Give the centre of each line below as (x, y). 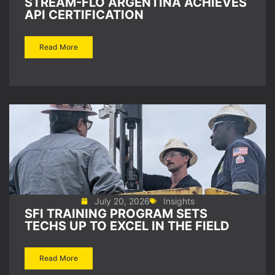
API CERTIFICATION (84, 15)
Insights (179, 201)
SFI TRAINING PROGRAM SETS (116, 214)
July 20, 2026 (122, 201)
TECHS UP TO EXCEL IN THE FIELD (127, 226)
